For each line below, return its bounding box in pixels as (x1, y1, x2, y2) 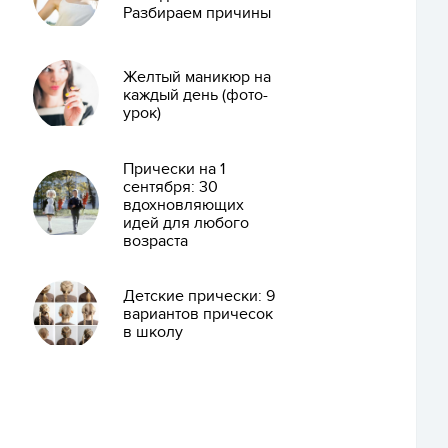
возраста (122, 230, 188, 251)
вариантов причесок (122, 304, 273, 325)
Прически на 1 (122, 158, 225, 179)
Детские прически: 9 (122, 286, 275, 307)
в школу (122, 322, 183, 343)
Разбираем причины (122, 2, 271, 23)
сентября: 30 (122, 176, 218, 197)
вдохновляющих (122, 194, 244, 215)
